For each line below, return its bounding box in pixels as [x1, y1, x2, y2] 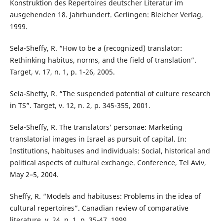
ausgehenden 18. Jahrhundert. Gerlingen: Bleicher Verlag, [9, 10, 203, 20]
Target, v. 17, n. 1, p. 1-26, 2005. [9, 67, 115, 77]
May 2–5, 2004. [9, 170, 59, 180]
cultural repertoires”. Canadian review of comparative [9, 203, 188, 213]
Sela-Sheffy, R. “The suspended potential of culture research [9, 89, 211, 99]
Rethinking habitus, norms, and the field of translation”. [9, 55, 196, 65]
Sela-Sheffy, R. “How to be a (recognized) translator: [9, 43, 182, 53]
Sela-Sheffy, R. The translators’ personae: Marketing [9, 122, 183, 132]
